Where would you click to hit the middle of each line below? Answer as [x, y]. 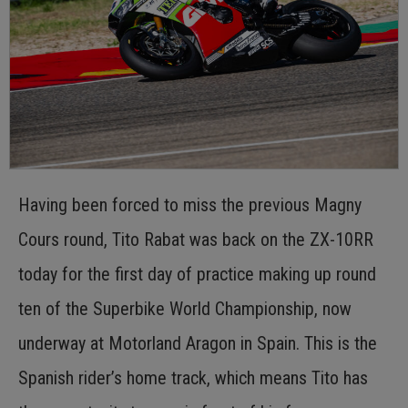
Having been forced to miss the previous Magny [190, 204]
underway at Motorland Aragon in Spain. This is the [198, 343]
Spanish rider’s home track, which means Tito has [193, 377]
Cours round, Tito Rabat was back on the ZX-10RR [196, 239]
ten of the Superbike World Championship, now [185, 308]
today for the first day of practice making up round [197, 274]
